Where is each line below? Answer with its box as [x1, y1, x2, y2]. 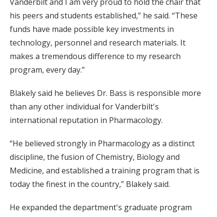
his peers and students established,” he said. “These [10, 10, 198, 21]
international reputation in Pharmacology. [10, 114, 163, 125]
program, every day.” [10, 64, 85, 75]
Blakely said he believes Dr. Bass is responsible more [10, 87, 201, 98]
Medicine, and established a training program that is [10, 165, 200, 176]
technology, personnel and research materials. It [10, 37, 186, 48]
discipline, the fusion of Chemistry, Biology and [10, 151, 180, 162]
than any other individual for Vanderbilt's [10, 101, 159, 112]
